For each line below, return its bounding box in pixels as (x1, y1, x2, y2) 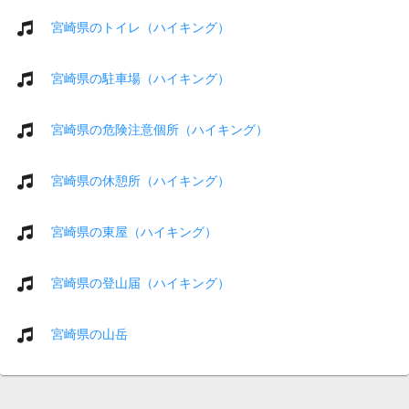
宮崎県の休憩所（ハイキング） (51, 173, 230, 188)
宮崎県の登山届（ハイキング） (51, 275, 230, 290)
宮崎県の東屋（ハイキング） (51, 224, 217, 239)
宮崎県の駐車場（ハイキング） (51, 70, 230, 86)
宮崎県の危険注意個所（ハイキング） (51, 121, 268, 137)
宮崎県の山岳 (51, 326, 128, 341)
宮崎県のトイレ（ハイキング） (51, 19, 230, 35)
